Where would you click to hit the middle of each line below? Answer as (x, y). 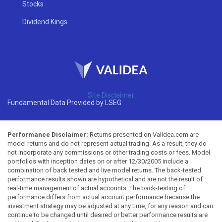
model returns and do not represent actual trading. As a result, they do (107, 143)
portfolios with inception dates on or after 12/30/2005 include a (98, 161)
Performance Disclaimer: (48, 134)
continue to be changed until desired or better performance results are (108, 215)
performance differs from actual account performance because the (104, 197)
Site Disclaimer (111, 95)
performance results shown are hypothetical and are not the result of (105, 179)
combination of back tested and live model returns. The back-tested (104, 170)
